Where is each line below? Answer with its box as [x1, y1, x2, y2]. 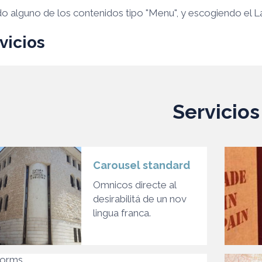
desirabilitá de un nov [93, 192, 187, 205]
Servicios [172, 99, 260, 123]
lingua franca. [93, 206, 151, 219]
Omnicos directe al [93, 178, 176, 191]
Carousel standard [93, 158, 190, 171]
